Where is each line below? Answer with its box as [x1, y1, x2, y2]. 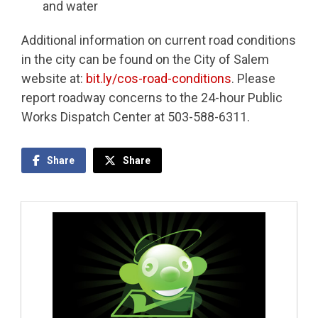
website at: [21, 71, 83, 87]
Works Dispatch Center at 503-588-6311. [21, 109, 250, 125]
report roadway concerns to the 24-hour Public [21, 90, 283, 106]
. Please [231, 71, 275, 87]
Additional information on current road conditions [21, 33, 296, 48]
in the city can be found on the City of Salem [21, 52, 269, 67]
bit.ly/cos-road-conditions [83, 71, 231, 87]
